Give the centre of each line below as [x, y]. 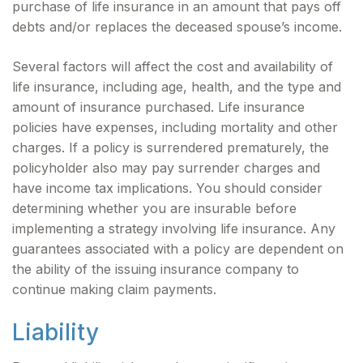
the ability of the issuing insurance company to [156, 269]
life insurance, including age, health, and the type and [177, 87]
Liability [56, 332]
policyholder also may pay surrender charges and [166, 168]
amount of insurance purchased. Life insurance [158, 107]
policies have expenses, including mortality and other [175, 127]
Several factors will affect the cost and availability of [173, 66]
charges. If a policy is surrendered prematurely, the [171, 147]
